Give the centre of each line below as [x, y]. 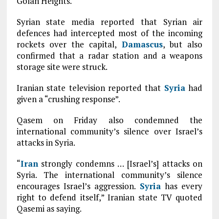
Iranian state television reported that [90, 88]
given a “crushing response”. [68, 99]
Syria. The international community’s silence [109, 175]
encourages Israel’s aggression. [78, 186]
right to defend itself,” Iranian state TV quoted [109, 197]
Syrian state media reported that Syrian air [109, 22]
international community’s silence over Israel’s [109, 131]
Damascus [142, 44]
